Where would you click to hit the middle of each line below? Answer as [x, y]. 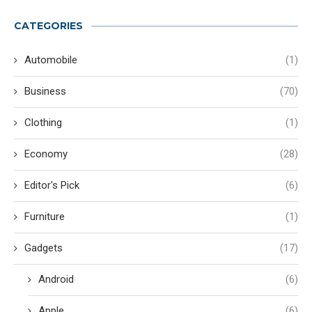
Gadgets [44, 248]
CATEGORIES [48, 26]
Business [45, 92]
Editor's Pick [52, 186]
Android [56, 280]
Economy [46, 154]
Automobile [51, 60]
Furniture [45, 217]
